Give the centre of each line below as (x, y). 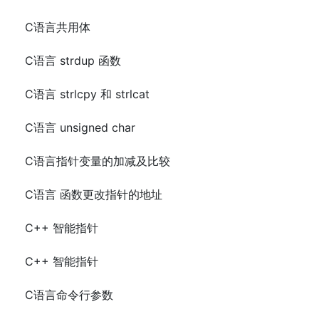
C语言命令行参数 (69, 295)
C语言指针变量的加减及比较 (98, 161)
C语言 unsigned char (80, 128)
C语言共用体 (58, 27)
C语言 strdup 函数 (73, 61)
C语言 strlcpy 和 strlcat (87, 94)
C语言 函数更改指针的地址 (94, 195)
